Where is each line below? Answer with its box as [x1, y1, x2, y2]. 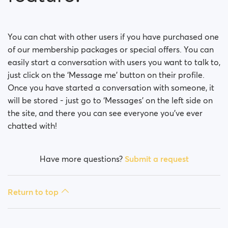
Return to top [8, 187, 59, 197]
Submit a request [124, 154, 189, 164]
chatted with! [8, 121, 57, 131]
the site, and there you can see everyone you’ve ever [8, 108, 203, 118]
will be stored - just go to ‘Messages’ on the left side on [8, 95, 213, 105]
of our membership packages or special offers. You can [8, 44, 214, 54]
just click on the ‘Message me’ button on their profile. [8, 70, 205, 80]
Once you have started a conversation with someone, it [8, 82, 214, 93]
